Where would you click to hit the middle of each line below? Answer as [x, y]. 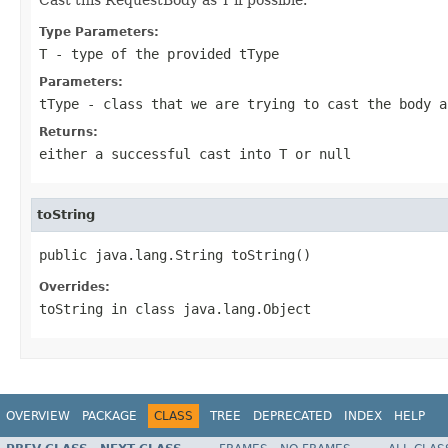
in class [143, 308]
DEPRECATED [292, 415]
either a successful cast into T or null [195, 153]
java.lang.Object [247, 308]
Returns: [68, 131]
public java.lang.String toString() [175, 254]
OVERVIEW [38, 415]
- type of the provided [143, 53]
